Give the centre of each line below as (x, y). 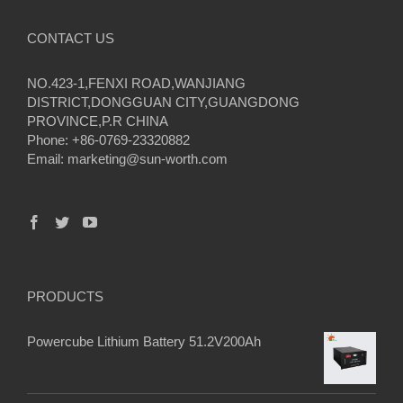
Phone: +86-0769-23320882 (108, 140)
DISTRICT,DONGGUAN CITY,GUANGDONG (163, 103)
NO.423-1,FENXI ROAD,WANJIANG (136, 84)
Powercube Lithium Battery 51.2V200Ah (144, 342)
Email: (47, 159)
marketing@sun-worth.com (148, 159)
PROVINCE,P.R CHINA (98, 121)
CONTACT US (71, 39)
